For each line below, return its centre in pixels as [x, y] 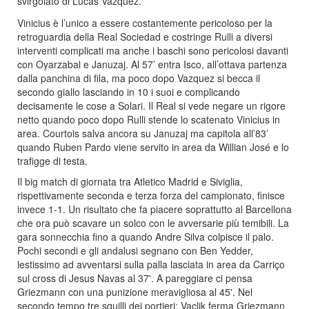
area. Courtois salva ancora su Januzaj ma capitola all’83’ [143, 133]
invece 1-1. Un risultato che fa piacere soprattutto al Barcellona [154, 209]
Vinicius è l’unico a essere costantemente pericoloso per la [145, 23]
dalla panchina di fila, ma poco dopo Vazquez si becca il [139, 78]
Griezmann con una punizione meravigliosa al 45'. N [131, 292]
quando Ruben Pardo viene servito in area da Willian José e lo [153, 147]
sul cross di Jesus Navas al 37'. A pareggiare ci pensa [135, 278]
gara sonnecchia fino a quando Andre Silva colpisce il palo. [146, 237]
